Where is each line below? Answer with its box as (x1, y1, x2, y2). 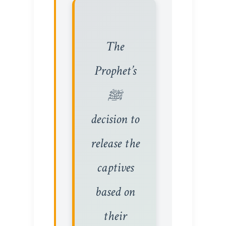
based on (95, 183, 135, 200)
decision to (91, 110, 140, 128)
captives (96, 159, 134, 176)
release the (90, 135, 140, 152)
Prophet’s (94, 62, 136, 79)
